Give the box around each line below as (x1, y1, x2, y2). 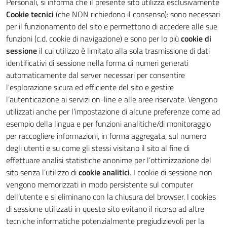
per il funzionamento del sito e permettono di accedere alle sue (6, 20, 217, 32)
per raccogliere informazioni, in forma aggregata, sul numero (6, 130, 206, 142)
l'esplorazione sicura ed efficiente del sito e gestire (6, 81, 174, 93)
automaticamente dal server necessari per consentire (6, 69, 185, 81)
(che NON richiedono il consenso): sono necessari (54, 8, 220, 20)
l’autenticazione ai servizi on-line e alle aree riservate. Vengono (6, 93, 217, 105)
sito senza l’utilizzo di (6, 166, 79, 178)
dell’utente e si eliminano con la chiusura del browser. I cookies (6, 191, 216, 203)
